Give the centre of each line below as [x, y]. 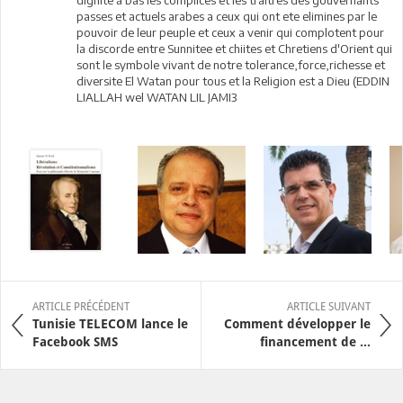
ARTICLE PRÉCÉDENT [81, 307]
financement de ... [315, 342]
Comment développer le [297, 324]
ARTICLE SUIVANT [329, 307]
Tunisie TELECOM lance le [110, 324]
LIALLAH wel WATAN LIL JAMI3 [157, 97]
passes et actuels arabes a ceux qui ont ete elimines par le [227, 16]
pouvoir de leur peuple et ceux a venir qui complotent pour [231, 32]
